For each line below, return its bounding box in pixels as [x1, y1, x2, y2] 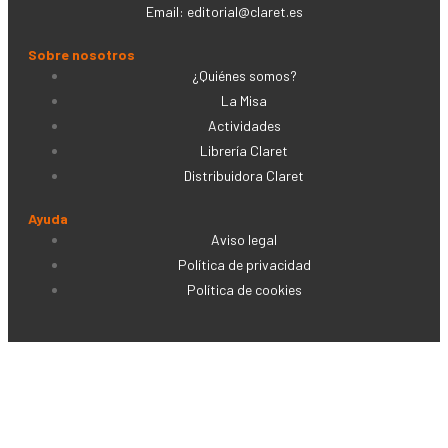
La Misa [221, 92, 267, 109]
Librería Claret [200, 142, 288, 159]
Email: [145, 3, 187, 20]
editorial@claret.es [186, 3, 303, 20]
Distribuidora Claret [184, 167, 304, 184]
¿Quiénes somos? [191, 67, 297, 84]
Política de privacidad [177, 256, 311, 273]
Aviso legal [211, 231, 277, 248]
